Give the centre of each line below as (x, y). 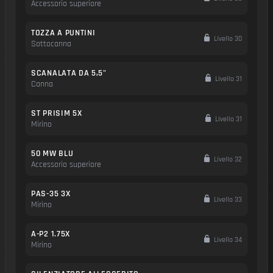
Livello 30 (227, 38)
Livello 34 (227, 239)
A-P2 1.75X (51, 234)
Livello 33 (227, 199)
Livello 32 (227, 159)
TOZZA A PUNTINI (63, 33)
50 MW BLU (52, 154)
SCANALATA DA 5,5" (69, 73)
